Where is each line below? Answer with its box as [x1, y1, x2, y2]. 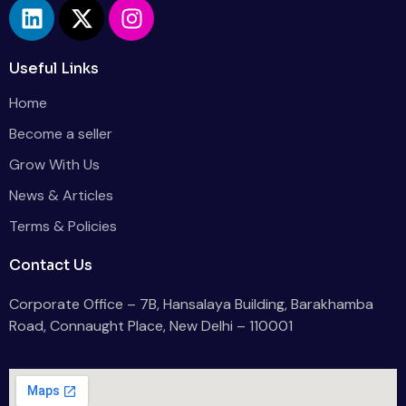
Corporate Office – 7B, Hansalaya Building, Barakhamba [9, 295, 373, 314]
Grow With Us [9, 155, 100, 175]
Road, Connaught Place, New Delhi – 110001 [9, 316, 293, 336]
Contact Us [9, 256, 92, 275]
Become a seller [9, 124, 112, 144]
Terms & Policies [9, 217, 117, 237]
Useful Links [9, 59, 99, 79]
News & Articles [9, 186, 113, 206]
